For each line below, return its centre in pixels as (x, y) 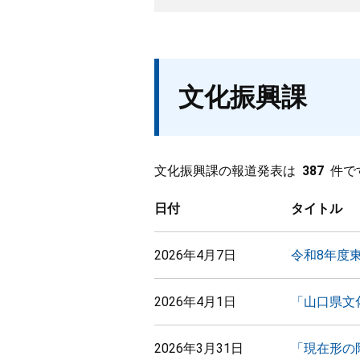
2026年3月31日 (199, 348)
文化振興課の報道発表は (225, 171)
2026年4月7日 (195, 255)
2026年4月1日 (195, 302)
